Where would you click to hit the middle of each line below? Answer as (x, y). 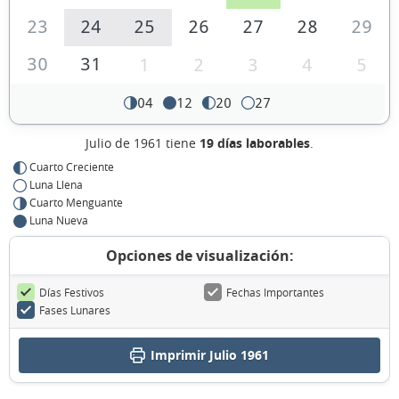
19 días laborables (255, 143)
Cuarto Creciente (72, 167)
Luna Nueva (59, 220)
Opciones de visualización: (199, 256)
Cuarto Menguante (76, 203)
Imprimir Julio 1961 (210, 355)
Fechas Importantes (275, 293)
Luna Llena (56, 185)
